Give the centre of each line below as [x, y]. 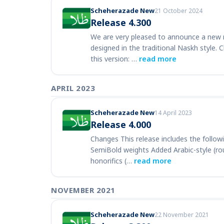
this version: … [115, 59]
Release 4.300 [121, 22]
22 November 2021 [182, 215]
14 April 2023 [173, 113]
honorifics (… [112, 161]
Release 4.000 [121, 124]
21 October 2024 [178, 11]
